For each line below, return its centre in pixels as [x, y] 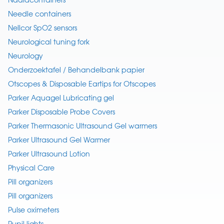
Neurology [25, 56]
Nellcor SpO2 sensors [42, 28]
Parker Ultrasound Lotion [49, 154]
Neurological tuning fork [49, 42]
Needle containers [39, 14]
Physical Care [31, 168]
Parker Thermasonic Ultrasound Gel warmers [82, 126]
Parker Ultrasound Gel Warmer [59, 140]
